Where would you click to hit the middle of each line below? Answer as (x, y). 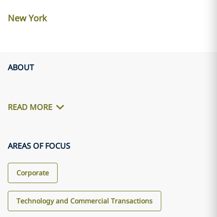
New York (27, 18)
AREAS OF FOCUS (39, 146)
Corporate (33, 173)
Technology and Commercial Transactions (85, 201)
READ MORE (30, 107)
